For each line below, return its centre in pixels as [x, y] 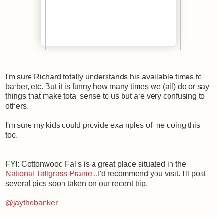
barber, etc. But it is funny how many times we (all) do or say [107, 86]
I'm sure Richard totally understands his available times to [104, 77]
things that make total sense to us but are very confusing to [105, 96]
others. [17, 106]
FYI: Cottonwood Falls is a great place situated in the [96, 164]
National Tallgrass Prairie [49, 173]
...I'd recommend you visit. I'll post [149, 173]
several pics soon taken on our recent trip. [77, 183]
